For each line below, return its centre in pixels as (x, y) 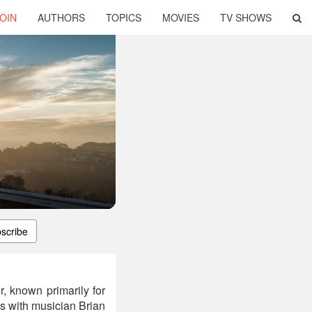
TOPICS (124, 17)
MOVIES (181, 17)
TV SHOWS (246, 17)
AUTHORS (61, 17)
